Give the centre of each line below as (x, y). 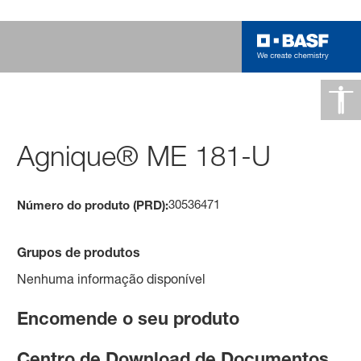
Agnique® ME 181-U (144, 156)
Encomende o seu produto (129, 318)
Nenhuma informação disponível (112, 278)
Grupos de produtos (79, 251)
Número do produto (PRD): (93, 204)
